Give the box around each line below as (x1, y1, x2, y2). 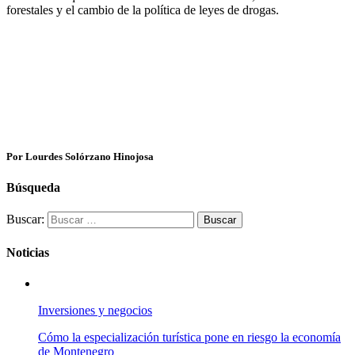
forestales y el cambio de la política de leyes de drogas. (6, 2, 279, 17)
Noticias (6, 245, 49, 259)
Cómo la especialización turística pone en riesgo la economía (38, 330, 341, 344)
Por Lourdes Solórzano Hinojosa (6, 150, 154, 162)
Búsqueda (6, 181, 60, 195)
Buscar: (6, 212, 44, 227)
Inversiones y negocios (38, 303, 152, 317)
